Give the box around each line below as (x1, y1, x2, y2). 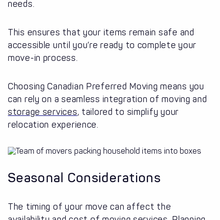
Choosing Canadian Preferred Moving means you (8, 81, 204, 92)
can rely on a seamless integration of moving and (8, 94, 207, 105)
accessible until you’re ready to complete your (8, 40, 197, 51)
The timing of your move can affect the (8, 201, 171, 213)
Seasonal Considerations (8, 170, 161, 186)
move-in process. (8, 53, 78, 64)
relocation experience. (8, 119, 101, 131)
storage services (8, 107, 78, 118)
